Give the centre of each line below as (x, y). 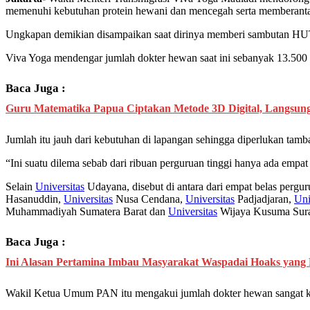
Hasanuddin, (35, 199)
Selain (20, 187)
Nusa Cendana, (149, 199)
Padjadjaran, (264, 199)
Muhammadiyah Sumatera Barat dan (87, 212)
